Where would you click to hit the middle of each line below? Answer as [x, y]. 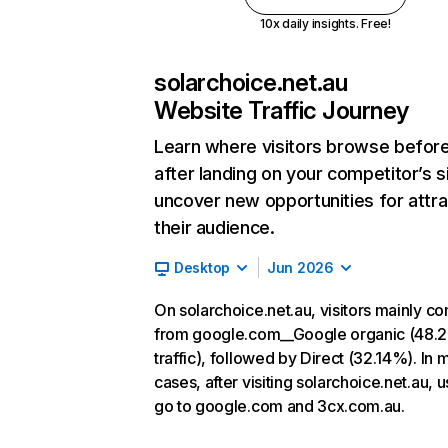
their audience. [214, 227]
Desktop [202, 267]
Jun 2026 [300, 267]
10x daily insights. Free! [325, 23]
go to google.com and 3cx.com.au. [279, 406]
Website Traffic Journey [281, 110]
